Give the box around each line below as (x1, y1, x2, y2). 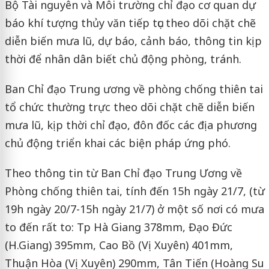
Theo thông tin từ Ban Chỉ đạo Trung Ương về (4, 165, 242, 180)
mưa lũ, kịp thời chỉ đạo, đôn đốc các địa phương (4, 117, 257, 132)
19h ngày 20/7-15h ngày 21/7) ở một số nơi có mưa (4, 201, 264, 216)
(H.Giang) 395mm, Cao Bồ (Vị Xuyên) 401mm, (4, 237, 233, 252)
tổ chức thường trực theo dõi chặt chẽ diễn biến (4, 99, 255, 114)
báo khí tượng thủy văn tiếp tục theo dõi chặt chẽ (4, 15, 256, 30)
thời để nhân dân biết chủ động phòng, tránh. (4, 51, 244, 66)
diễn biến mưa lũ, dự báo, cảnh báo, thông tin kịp (4, 33, 262, 48)
